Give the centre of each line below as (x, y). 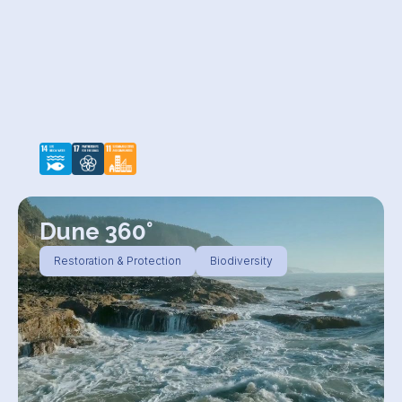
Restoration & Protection (118, 261)
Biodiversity (241, 261)
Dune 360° (96, 232)
